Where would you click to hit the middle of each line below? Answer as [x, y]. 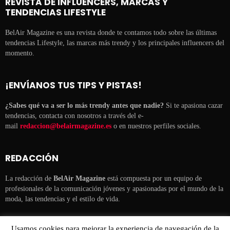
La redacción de [29, 178]
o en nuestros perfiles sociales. [156, 126]
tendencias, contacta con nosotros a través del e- [74, 116]
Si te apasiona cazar [194, 105]
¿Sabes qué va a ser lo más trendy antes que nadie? [85, 105]
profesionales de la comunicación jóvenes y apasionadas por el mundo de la [114, 188]
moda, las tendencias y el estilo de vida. [63, 199]
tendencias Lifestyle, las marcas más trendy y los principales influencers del [115, 43]
